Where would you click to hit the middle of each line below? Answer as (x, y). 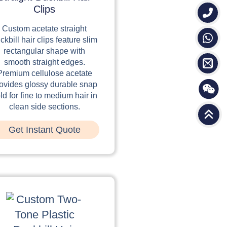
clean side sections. (44, 106)
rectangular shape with (45, 51)
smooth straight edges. (44, 62)
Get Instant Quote (44, 129)
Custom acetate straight (45, 28)
